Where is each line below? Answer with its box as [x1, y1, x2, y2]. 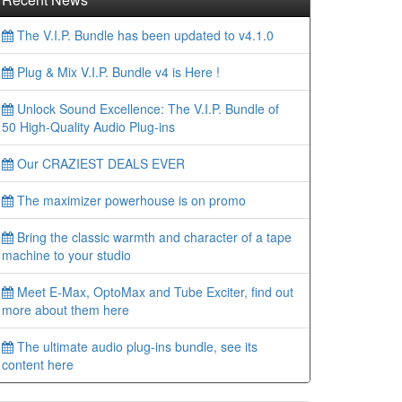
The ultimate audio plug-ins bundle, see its [13, 337, 258, 355]
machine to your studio [2, 246, 131, 264]
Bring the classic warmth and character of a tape [13, 228, 292, 246]
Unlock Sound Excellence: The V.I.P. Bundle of [13, 100, 279, 118]
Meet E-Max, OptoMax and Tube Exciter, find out [13, 283, 293, 301]
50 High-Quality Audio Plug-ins [2, 118, 175, 135]
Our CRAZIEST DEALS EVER [13, 154, 185, 172]
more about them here [2, 301, 129, 319]
